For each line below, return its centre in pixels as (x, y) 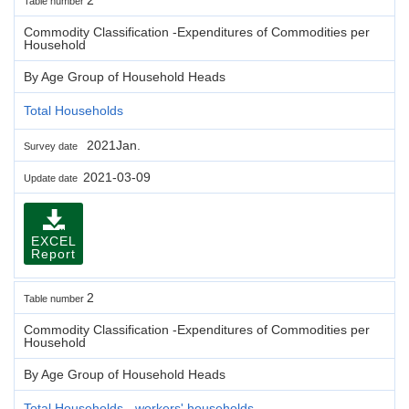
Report (53, 253)
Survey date (53, 146)
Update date (53, 178)
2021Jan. (112, 145)
